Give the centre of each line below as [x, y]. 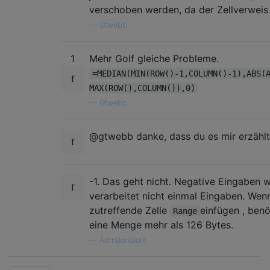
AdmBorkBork [123, 240]
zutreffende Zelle [130, 210]
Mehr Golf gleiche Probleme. [154, 58]
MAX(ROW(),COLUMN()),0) [142, 88]
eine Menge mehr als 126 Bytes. [161, 224]
